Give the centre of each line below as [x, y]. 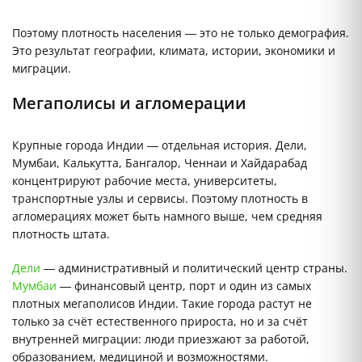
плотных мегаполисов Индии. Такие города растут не [162, 304]
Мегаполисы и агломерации [129, 103]
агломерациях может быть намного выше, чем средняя [167, 217]
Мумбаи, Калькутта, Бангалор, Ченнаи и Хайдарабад [160, 163]
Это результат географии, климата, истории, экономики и [174, 51]
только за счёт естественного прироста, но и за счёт [160, 322]
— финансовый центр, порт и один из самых [184, 286]
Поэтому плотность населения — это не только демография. [181, 33]
